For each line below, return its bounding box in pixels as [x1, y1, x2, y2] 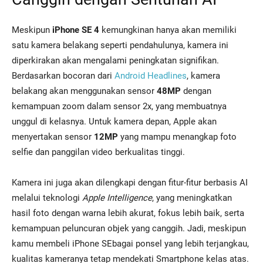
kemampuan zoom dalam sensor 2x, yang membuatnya [12, 101, 227, 112]
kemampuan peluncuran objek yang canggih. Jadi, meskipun [12, 223, 246, 234]
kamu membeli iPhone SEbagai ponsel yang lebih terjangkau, [12, 238, 249, 249]
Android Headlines [114, 70, 187, 82]
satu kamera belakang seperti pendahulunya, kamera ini [12, 40, 228, 51]
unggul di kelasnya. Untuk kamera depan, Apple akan [12, 116, 217, 127]
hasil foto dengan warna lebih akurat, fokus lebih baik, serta [12, 208, 244, 219]
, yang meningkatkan [152, 193, 232, 204]
